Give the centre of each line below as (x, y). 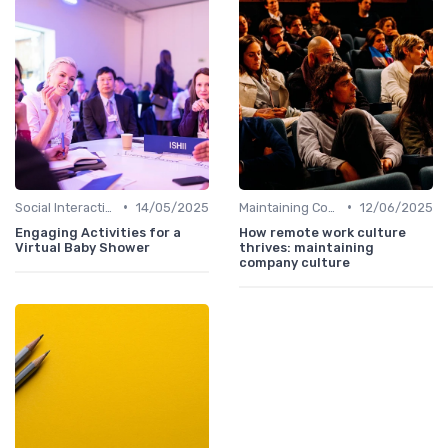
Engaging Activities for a (98, 232)
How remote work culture (322, 232)
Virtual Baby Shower (82, 247)
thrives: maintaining (306, 247)
